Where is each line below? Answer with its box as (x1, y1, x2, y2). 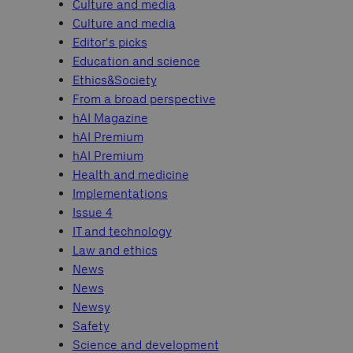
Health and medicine (72, 167, 189, 183)
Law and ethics (72, 243, 158, 258)
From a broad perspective (72, 91, 216, 107)
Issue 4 (72, 205, 113, 221)
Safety (72, 318, 110, 334)
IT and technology (72, 224, 172, 240)
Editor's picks (72, 35, 147, 50)
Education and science (72, 54, 200, 69)
